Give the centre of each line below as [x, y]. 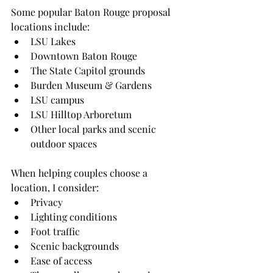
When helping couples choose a [80, 173]
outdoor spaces [64, 144]
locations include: [50, 27]
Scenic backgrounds [75, 246]
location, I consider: [55, 188]
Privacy [47, 202]
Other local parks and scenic [94, 129]
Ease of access [61, 261]
